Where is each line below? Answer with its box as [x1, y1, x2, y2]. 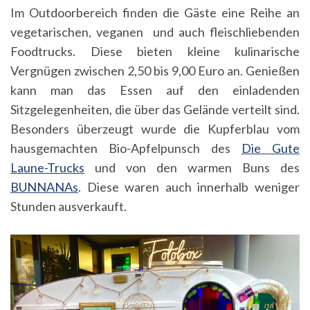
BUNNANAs [10, 179, 78, 195]
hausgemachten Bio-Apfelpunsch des [10, 140, 241, 156]
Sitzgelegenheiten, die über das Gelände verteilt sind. [10, 102, 300, 118]
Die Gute [241, 140, 300, 156]
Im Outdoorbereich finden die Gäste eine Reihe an [10, 5, 300, 21]
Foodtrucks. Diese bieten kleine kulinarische [10, 44, 300, 60]
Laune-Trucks [10, 160, 84, 176]
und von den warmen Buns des [84, 160, 300, 176]
